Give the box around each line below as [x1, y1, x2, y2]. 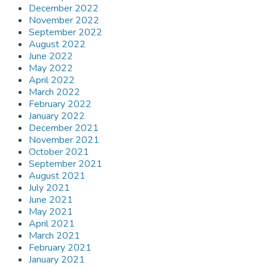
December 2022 [29, 2, 99, 16]
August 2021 [29, 169, 86, 183]
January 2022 [29, 109, 85, 123]
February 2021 [29, 241, 92, 255]
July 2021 [29, 181, 70, 195]
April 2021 [29, 217, 75, 231]
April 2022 [29, 74, 75, 87]
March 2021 [29, 229, 80, 243]
